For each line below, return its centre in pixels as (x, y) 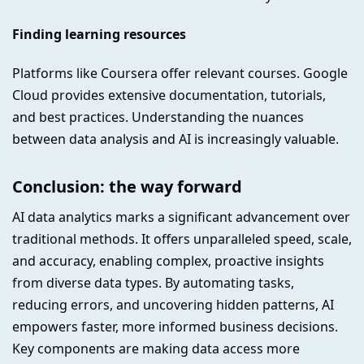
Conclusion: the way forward (127, 186)
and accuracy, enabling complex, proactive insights (168, 260)
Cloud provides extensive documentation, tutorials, (169, 95)
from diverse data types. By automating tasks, (153, 282)
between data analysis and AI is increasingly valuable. (175, 139)
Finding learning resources (99, 35)
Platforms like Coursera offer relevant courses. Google (180, 73)
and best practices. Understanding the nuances (158, 117)
